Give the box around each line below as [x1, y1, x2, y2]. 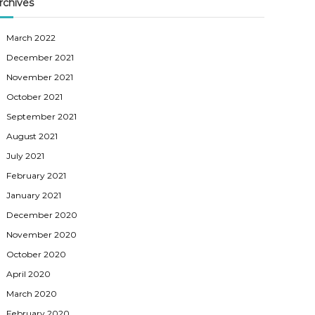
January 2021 [6, 189, 62, 200]
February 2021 [6, 169, 67, 181]
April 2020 [6, 268, 51, 279]
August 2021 [6, 130, 58, 141]
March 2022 [6, 32, 56, 43]
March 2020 [6, 288, 58, 299]
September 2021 [6, 110, 77, 122]
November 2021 [6, 71, 74, 82]
